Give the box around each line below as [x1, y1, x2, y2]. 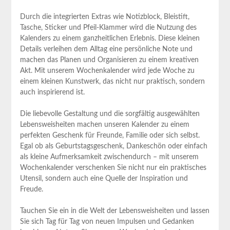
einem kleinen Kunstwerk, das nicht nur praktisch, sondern [20, 78, 205, 85]
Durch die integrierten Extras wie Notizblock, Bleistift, [20, 13, 189, 21]
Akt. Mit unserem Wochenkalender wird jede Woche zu [20, 67, 195, 74]
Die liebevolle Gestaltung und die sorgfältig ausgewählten [20, 110, 200, 118]
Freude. [20, 185, 43, 193]
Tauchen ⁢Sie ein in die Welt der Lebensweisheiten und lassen [20, 207, 209, 215]
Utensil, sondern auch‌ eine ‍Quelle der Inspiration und [20, 175, 188, 182]
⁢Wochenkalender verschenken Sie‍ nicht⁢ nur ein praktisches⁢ [20, 164, 206, 171]
